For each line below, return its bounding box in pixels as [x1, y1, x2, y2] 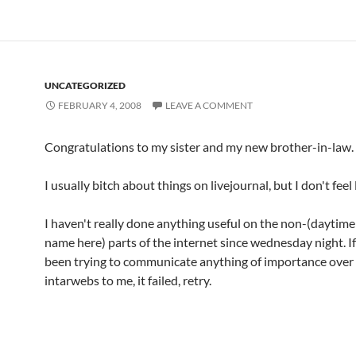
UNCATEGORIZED [44, 79, 126, 91]
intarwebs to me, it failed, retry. [44, 273, 211, 288]
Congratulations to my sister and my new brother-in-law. [44, 139, 354, 154]
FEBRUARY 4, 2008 [58, 99, 141, 111]
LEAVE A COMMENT [165, 99, 253, 111]
